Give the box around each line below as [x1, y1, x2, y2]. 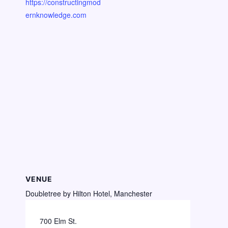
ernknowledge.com [25, 9, 87, 20]
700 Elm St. [40, 215, 77, 226]
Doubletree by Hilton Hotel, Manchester [25, 188, 152, 198]
